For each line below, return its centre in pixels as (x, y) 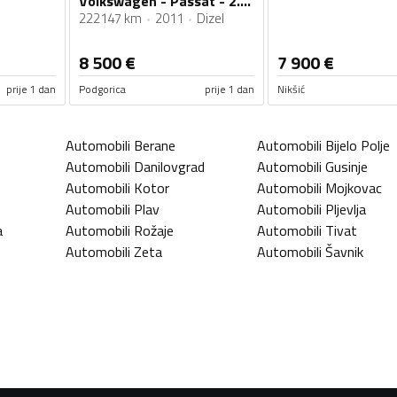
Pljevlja (346, 210)
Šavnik (344, 252)
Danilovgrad (169, 167)
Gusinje (346, 167)
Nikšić (291, 90)
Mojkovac (354, 188)
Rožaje (154, 231)
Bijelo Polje (358, 146)
